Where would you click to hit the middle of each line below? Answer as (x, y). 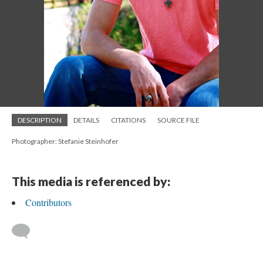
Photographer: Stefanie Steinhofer (65, 141)
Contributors (48, 202)
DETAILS (86, 120)
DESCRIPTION (40, 120)
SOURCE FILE (178, 120)
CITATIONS (128, 120)
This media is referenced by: (91, 181)
